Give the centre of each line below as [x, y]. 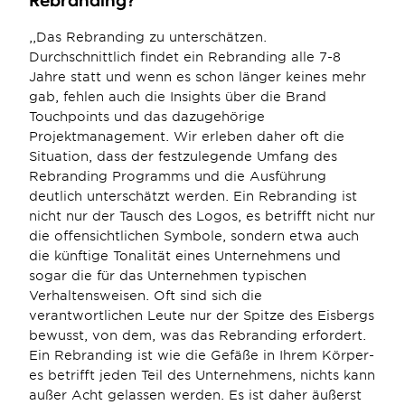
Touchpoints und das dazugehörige [147, 117]
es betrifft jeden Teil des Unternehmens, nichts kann [202, 375]
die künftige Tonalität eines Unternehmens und [185, 256]
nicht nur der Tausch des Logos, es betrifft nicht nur [202, 216]
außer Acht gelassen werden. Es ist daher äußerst [195, 395]
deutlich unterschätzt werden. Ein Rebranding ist [193, 196]
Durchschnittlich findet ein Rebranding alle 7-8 [185, 57]
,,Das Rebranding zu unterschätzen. [148, 37]
